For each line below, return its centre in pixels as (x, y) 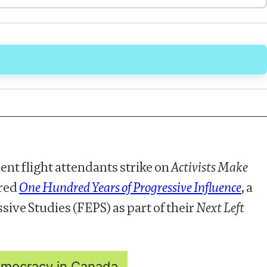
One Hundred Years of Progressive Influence (130, 187)
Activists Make (209, 167)
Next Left (220, 207)
